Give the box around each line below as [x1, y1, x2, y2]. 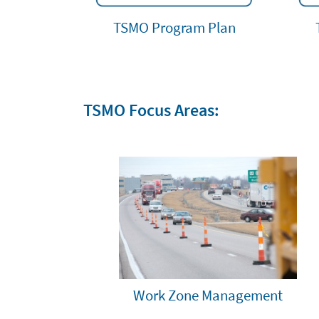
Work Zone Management [133, 286, 283, 305]
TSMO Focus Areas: [83, 98, 219, 121]
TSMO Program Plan [113, 17, 236, 37]
